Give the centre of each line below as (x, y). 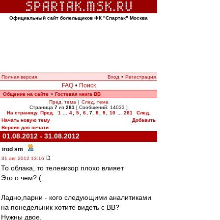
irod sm (13, 149)
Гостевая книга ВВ (78, 94)
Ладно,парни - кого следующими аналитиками (76, 197)
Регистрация (140, 77)
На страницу (22, 113)
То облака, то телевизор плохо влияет (62, 168)
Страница (42, 107)
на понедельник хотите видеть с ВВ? (60, 207)
